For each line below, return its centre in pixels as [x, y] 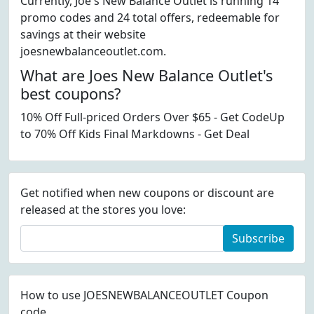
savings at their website [83, 34]
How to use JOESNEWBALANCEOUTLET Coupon [144, 295]
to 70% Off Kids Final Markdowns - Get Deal [135, 134]
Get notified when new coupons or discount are [147, 193]
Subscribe [258, 238]
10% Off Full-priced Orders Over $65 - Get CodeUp [152, 117]
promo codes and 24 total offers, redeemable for [150, 18]
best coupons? [70, 94]
